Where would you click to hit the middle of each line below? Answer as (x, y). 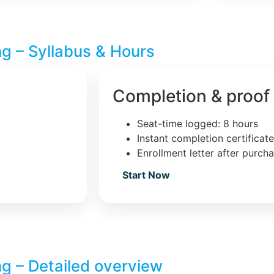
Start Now (146, 175)
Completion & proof (191, 96)
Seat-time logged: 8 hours (198, 123)
